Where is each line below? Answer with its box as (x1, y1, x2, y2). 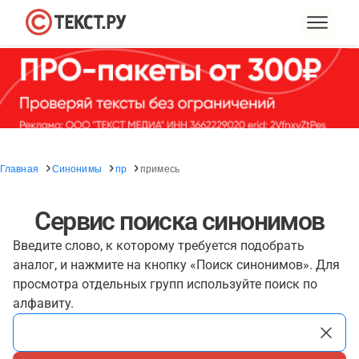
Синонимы (51, 161, 102, 175)
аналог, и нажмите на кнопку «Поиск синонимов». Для (13, 257, 340, 272)
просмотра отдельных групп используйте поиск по (13, 276, 317, 292)
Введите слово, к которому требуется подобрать (13, 238, 305, 253)
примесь (140, 161, 179, 175)
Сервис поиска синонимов (34, 206, 325, 236)
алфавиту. (13, 296, 74, 311)
